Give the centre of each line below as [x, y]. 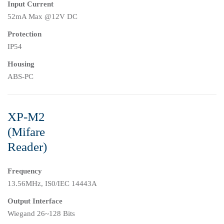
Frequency [25, 171]
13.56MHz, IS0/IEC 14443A [52, 184]
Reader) [27, 147]
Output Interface [35, 201]
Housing [21, 64]
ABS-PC [20, 77]
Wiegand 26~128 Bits [41, 214]
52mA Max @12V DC [42, 17]
